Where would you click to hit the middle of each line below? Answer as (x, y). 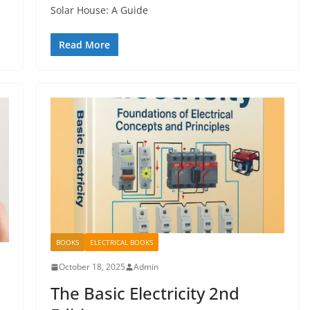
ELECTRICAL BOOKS (121, 243)
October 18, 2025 (92, 267)
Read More (84, 45)
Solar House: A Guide (99, 10)
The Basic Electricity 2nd (145, 293)
